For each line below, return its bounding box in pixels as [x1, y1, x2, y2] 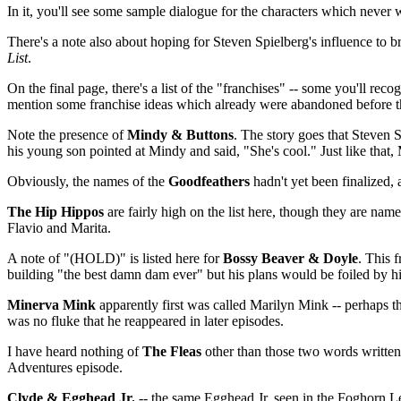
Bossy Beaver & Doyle [223, 251, 358, 266]
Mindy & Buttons [127, 127, 234, 142]
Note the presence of [7, 127, 127, 142]
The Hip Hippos [7, 204, 104, 219]
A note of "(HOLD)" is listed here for [7, 251, 223, 266]
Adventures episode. [7, 360, 123, 375]
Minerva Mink [7, 297, 96, 312]
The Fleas [142, 344, 201, 359]
